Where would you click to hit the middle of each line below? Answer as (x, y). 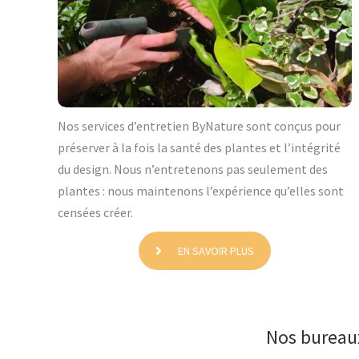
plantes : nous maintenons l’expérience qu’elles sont (201, 191)
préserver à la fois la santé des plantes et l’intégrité (199, 148)
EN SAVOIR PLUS (216, 251)
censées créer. (95, 213)
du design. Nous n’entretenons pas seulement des (193, 169)
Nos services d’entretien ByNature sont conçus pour (199, 126)
